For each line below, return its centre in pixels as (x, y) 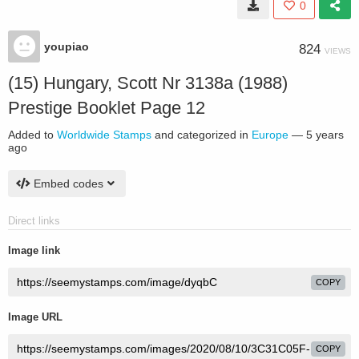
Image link (34, 250)
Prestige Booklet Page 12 (107, 108)
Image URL (35, 317)
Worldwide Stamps (104, 135)
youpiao (67, 46)
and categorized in (202, 135)
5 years (325, 135)
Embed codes (69, 184)
